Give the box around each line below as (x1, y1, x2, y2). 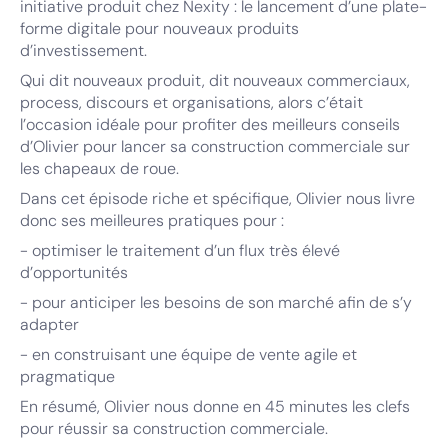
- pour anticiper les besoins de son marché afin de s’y (20, 292, 412, 313)
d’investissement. (20, 40, 147, 61)
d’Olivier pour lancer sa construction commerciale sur (20, 136, 410, 157)
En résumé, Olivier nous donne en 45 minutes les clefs (20, 396, 410, 417)
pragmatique (20, 366, 115, 387)
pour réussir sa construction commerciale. (20, 418, 328, 439)
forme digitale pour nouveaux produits (20, 18, 299, 39)
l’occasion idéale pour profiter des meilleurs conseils (20, 114, 400, 135)
